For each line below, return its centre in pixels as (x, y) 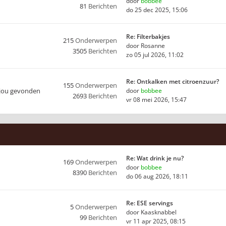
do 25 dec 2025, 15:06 (157, 10)
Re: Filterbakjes (148, 37)
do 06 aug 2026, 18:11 (157, 176)
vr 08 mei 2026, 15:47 (156, 100)
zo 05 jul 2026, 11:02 (155, 55)
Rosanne (153, 46)
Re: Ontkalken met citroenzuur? (173, 81)
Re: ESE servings (150, 203)
